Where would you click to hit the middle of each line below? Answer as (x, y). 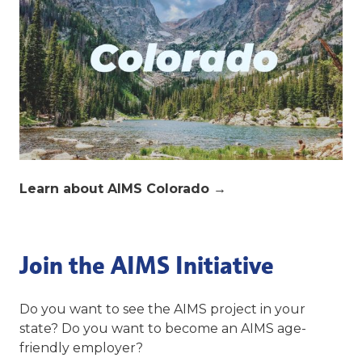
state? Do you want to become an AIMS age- (163, 329)
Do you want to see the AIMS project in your (162, 309)
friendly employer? (83, 348)
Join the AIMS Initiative (147, 266)
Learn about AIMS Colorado (116, 189)
